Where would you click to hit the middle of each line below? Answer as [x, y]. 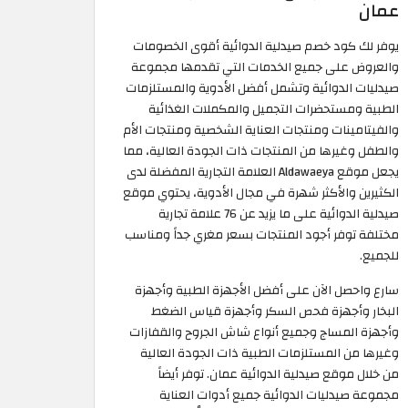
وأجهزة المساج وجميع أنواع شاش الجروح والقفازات [264, 332]
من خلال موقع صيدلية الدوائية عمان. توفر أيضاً [278, 374]
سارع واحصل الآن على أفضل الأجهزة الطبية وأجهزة [267, 291]
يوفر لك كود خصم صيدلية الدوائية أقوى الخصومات [266, 46]
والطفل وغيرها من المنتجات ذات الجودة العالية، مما [261, 151]
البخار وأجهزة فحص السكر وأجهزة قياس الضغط [275, 311]
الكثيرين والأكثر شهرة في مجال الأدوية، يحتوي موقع [261, 193]
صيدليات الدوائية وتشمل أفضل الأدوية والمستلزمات [262, 88]
